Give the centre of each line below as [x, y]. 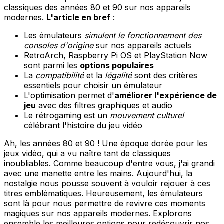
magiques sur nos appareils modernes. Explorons [98, 213]
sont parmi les [52, 65]
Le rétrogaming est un [67, 115]
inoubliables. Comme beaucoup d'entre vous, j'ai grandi [109, 163]
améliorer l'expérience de [166, 95]
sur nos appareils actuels [142, 45]
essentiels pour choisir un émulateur [93, 85]
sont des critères [165, 75]
